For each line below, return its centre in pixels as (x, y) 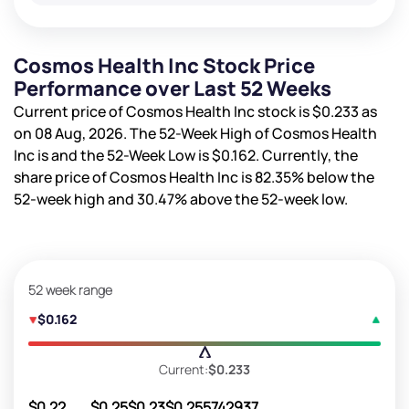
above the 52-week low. (267, 199)
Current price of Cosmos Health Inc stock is (163, 111)
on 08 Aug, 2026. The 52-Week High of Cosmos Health (195, 133)
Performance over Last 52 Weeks (173, 88)
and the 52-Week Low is (131, 155)
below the (339, 177)
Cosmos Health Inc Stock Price (164, 65)
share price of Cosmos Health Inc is (134, 177)
